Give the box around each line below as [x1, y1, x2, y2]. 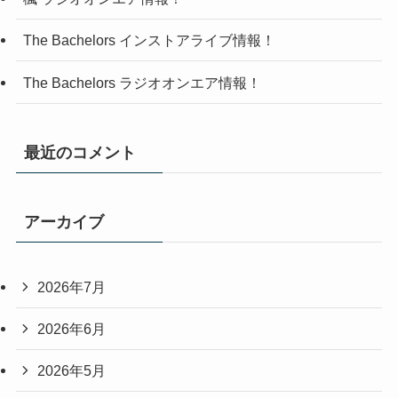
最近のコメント [23, 143, 136, 162]
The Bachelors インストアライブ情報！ [22, 32, 275, 49]
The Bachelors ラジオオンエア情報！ [22, 74, 261, 91]
